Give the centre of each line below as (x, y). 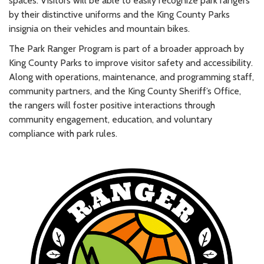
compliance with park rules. (63, 133)
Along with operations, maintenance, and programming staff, (131, 77)
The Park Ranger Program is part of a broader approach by (126, 48)
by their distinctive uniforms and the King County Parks (119, 14)
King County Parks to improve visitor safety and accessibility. (131, 62)
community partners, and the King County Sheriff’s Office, (125, 91)
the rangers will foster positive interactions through (112, 105)
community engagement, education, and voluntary (110, 119)
